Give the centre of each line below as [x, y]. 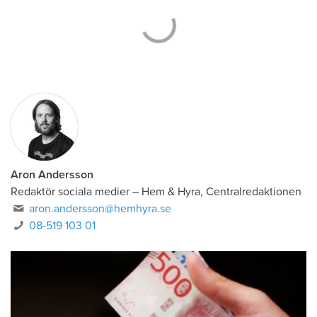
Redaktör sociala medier [70, 191]
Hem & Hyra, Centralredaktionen [221, 191]
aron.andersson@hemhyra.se [100, 208]
